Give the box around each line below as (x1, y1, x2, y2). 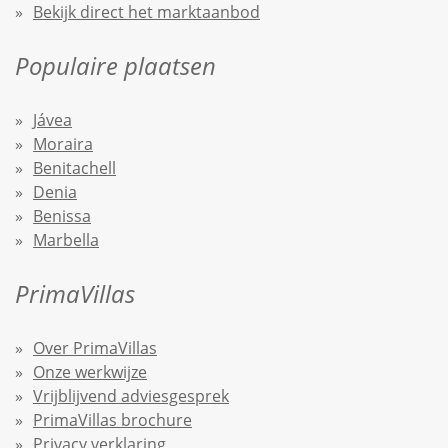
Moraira (33, 133, 93, 155)
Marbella (33, 229, 99, 251)
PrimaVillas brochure (33, 409, 192, 431)
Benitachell (33, 157, 116, 179)
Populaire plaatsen (15, 49, 216, 82)
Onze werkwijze (33, 361, 147, 383)
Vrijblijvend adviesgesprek (33, 385, 229, 407)
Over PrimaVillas (33, 337, 157, 359)
